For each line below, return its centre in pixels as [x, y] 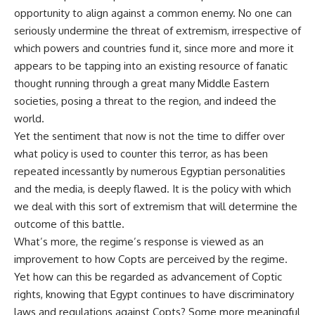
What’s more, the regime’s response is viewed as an [139, 242]
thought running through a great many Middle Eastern [142, 83]
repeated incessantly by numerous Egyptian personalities [150, 171]
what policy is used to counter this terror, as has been [141, 154]
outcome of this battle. [69, 224]
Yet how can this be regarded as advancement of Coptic [148, 277]
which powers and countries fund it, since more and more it [154, 48]
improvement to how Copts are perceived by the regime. [151, 259]
